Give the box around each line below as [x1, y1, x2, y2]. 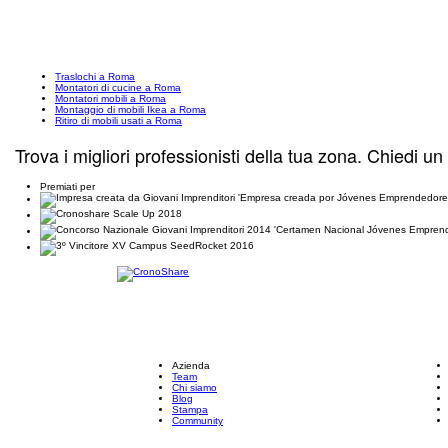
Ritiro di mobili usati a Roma [55, 115, 182, 126]
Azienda [172, 360, 210, 371]
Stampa [172, 404, 208, 415]
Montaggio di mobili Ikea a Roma [55, 104, 206, 115]
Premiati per [40, 181, 95, 192]
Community [172, 415, 223, 426]
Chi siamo [172, 382, 217, 393]
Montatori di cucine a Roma [55, 82, 181, 93]
